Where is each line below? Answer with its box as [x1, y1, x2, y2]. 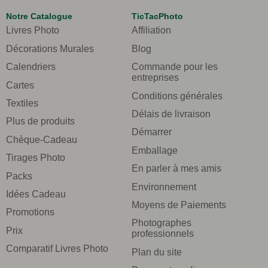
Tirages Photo [6, 153, 65, 163]
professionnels [132, 229, 194, 239]
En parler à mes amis [132, 163, 221, 174]
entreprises [132, 72, 179, 83]
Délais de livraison [132, 109, 211, 119]
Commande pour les [132, 62, 218, 72]
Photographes [132, 218, 191, 229]
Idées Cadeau [6, 188, 66, 199]
